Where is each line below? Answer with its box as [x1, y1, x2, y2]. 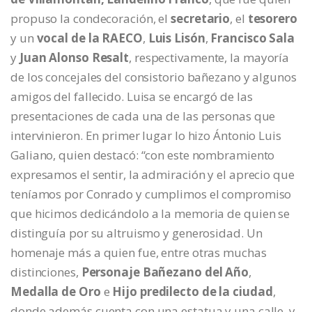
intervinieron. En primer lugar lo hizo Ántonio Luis [10, 127, 281, 144]
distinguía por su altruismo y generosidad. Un [10, 225, 263, 242]
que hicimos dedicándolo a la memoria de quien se [10, 205, 290, 222]
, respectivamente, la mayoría [129, 49, 290, 66]
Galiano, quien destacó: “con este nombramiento [10, 147, 275, 164]
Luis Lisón [148, 30, 205, 47]
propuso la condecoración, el [10, 10, 171, 27]
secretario [171, 10, 231, 27]
